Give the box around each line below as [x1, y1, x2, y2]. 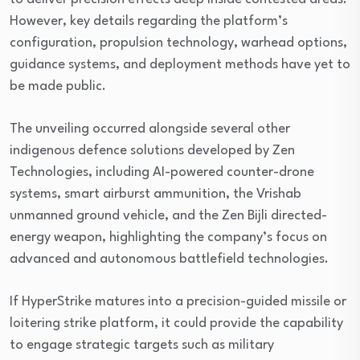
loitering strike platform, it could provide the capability [10, 317, 343, 330]
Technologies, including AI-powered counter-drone [10, 166, 314, 179]
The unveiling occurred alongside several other [10, 122, 290, 136]
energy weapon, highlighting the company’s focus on [10, 231, 327, 244]
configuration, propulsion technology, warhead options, [10, 36, 347, 50]
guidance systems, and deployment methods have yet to [10, 58, 350, 72]
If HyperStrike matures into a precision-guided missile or [10, 295, 346, 309]
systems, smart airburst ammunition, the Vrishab [10, 187, 301, 201]
